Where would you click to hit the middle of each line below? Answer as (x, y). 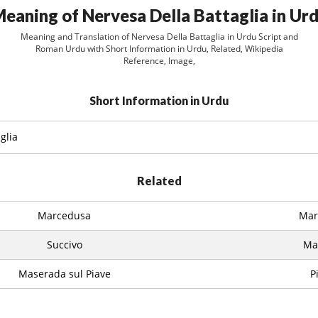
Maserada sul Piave (64, 274)
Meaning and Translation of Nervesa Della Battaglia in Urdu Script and (159, 37)
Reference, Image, (159, 61)
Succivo (64, 245)
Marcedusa (64, 215)
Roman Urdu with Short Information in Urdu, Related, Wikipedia (159, 49)
